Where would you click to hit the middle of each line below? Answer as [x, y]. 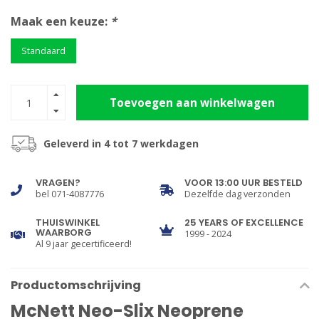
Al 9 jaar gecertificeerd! [84, 244]
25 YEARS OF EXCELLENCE [244, 223]
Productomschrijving [76, 286]
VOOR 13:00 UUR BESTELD [244, 183]
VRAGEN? [58, 183]
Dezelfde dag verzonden [237, 194]
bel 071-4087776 [70, 194]
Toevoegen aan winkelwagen [192, 103]
